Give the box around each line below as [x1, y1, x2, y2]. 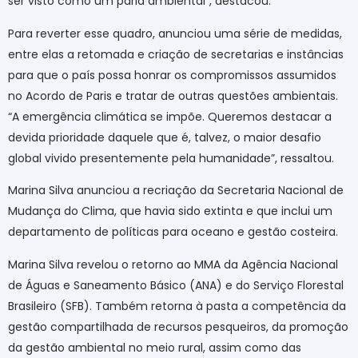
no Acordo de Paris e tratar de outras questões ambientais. [8, 87, 338, 104]
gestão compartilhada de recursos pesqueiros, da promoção [8, 318, 348, 335]
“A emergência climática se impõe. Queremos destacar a [8, 108, 332, 125]
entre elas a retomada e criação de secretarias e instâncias [8, 46, 344, 62]
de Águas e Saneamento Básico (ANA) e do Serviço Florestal [8, 276, 344, 293]
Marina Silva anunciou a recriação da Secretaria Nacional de [8, 182, 344, 199]
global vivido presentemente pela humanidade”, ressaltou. [8, 149, 334, 166]
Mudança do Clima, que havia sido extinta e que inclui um [8, 203, 332, 220]
